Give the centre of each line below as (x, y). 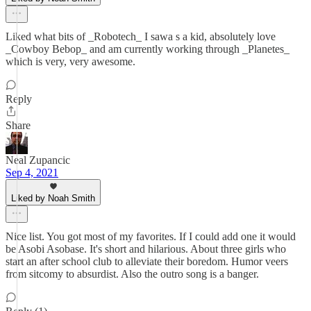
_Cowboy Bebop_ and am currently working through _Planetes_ (148, 49)
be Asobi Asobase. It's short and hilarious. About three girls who (146, 249)
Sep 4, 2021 (32, 173)
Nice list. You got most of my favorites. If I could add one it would (151, 236)
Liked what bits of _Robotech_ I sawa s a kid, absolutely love (141, 36)
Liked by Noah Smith (53, 198)
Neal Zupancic (38, 160)
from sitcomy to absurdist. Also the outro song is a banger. (132, 274)
